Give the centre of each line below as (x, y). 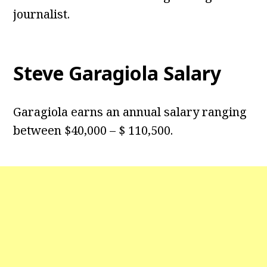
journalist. (42, 14)
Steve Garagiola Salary (117, 73)
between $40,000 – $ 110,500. (93, 131)
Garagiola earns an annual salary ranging (130, 112)
